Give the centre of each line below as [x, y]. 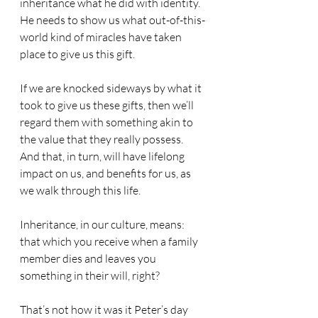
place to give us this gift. [77, 54]
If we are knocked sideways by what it [112, 88]
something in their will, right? [90, 275]
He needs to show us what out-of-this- [113, 20]
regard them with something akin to [108, 122]
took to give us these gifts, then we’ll [108, 105]
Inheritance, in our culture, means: [103, 224]
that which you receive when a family [110, 241]
